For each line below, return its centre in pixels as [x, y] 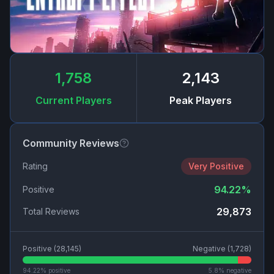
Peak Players [200, 101]
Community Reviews [71, 143]
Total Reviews [51, 212]
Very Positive [216, 166]
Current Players [73, 101]
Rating [35, 166]
